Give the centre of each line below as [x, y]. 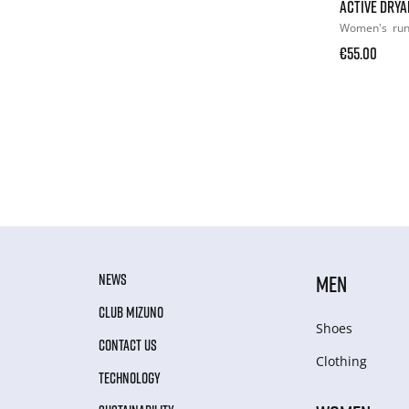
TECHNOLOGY [130, 378]
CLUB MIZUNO [131, 312]
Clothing [342, 361]
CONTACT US [128, 345]
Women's [365, 27]
